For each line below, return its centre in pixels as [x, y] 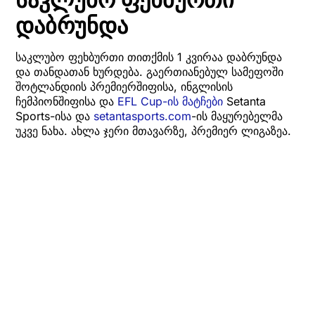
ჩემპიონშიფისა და [66, 102]
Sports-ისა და [54, 116]
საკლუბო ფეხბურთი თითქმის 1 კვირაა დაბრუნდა [149, 57]
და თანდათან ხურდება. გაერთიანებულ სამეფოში [149, 72]
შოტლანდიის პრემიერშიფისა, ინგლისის [124, 87]
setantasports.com [142, 116]
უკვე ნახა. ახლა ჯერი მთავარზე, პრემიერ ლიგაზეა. [153, 131]
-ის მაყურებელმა [237, 116]
